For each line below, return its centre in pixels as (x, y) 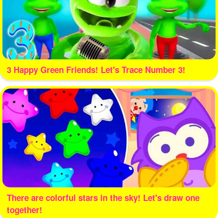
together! (24, 210)
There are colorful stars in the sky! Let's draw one (103, 198)
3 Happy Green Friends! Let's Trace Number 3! (96, 69)
